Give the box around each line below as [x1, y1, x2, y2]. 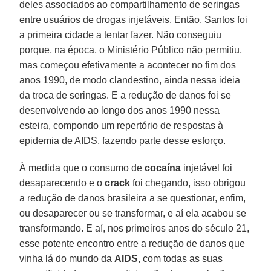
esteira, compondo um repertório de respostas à [19, 120, 224, 131]
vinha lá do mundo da [19, 253, 115, 264]
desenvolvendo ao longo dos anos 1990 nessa [19, 105, 220, 116]
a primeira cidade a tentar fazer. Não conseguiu [19, 29, 222, 40]
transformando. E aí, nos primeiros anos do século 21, [19, 223, 250, 233]
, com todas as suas [138, 253, 223, 264]
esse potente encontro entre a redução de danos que [19, 238, 246, 249]
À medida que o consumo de [19, 162, 145, 173]
